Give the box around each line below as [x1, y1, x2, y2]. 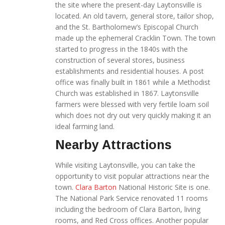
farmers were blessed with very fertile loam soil [55, 99, 209, 109]
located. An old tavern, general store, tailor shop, [55, 11, 214, 21]
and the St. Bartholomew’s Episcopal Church [55, 22, 198, 32]
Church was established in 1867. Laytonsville [55, 88, 199, 98]
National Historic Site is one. [117, 182, 210, 192]
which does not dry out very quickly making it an [55, 110, 211, 120]
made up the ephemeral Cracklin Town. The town [55, 33, 215, 43]
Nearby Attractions [55, 137, 172, 152]
